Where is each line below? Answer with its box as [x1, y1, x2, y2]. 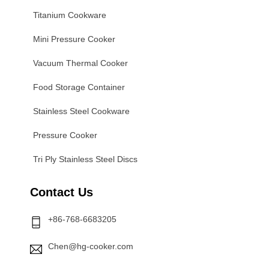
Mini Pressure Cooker [33, 34, 115, 44]
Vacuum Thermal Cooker [33, 58, 128, 68]
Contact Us [30, 186, 93, 199]
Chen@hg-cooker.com [48, 241, 133, 251]
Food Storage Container [33, 82, 125, 92]
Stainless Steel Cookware [33, 106, 130, 116]
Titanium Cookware [33, 10, 106, 20]
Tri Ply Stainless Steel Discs [33, 154, 138, 164]
